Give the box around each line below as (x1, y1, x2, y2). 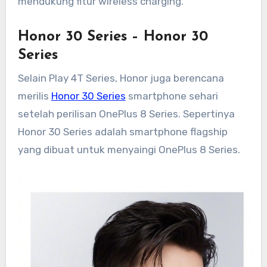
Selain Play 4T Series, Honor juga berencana (17, 72, 224, 84)
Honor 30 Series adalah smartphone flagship (17, 125, 228, 138)
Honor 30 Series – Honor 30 (17, 30, 208, 45)
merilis (17, 89, 51, 102)
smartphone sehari (125, 89, 218, 102)
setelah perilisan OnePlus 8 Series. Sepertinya (17, 107, 235, 120)
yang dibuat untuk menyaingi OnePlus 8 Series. (17, 143, 240, 156)
